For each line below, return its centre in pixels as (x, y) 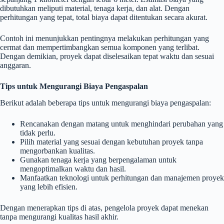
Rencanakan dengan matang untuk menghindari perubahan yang (121, 123)
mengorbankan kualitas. (57, 150)
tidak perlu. (38, 132)
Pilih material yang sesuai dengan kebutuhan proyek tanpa (111, 141)
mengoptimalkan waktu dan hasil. (73, 168)
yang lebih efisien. (49, 186)
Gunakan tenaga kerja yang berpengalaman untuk (98, 159)
